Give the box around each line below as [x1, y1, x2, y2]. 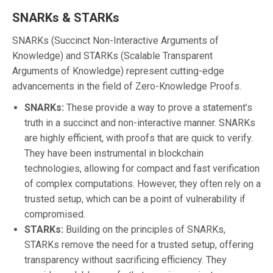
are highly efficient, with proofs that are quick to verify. [24, 132, 253, 144]
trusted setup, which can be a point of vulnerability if [24, 193, 246, 205]
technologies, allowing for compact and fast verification [24, 162, 260, 174]
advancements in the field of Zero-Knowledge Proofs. [12, 80, 241, 92]
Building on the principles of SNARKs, [63, 223, 225, 235]
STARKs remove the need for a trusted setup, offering [24, 238, 253, 250]
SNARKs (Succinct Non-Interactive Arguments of [12, 34, 219, 46]
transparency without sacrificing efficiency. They [24, 253, 227, 266]
